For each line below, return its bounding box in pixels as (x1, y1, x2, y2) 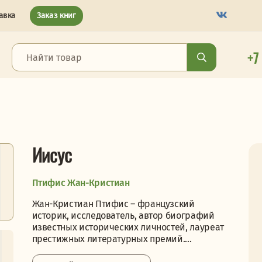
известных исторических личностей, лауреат (32, 222, 224, 233)
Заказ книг (37, 11, 76, 20)
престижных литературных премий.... (32, 233, 192, 244)
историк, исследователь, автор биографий (32, 210, 215, 221)
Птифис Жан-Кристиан (32, 177, 130, 188)
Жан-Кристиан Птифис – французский (32, 198, 195, 209)
